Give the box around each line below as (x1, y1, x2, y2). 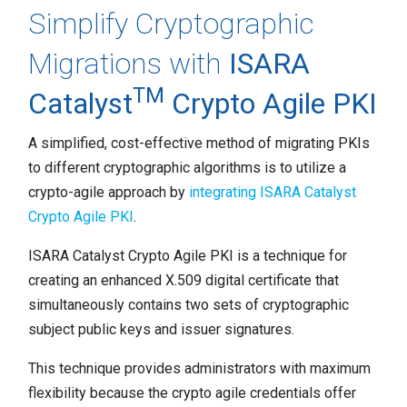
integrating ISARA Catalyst (189, 184, 356, 201)
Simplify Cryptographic (28, 6, 314, 41)
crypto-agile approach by (28, 184, 189, 201)
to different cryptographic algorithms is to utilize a (28, 159, 346, 176)
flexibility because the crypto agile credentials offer (28, 384, 356, 402)
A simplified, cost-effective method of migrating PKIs (28, 134, 370, 152)
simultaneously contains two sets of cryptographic (28, 296, 349, 313)
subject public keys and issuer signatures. (28, 321, 294, 338)
